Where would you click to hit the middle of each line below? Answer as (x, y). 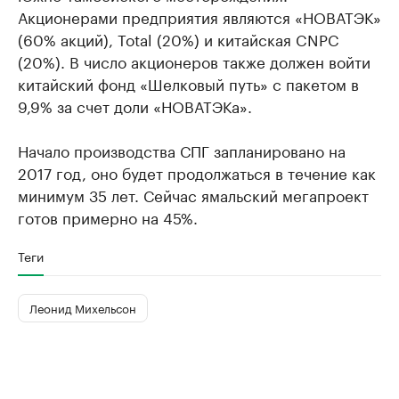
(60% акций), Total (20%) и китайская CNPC (179, 38)
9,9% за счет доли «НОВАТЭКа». (135, 105)
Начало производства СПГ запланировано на (182, 149)
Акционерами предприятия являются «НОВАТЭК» (199, 16)
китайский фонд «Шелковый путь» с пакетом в (188, 82)
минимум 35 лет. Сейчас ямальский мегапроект (193, 194)
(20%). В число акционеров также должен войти (194, 60)
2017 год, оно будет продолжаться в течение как (197, 171)
